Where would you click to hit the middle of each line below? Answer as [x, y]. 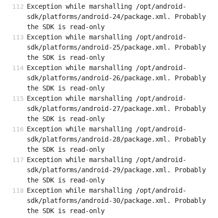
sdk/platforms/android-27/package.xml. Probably [116, 109]
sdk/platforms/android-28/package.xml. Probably [116, 139]
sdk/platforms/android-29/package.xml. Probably [116, 170]
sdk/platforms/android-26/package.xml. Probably [116, 78]
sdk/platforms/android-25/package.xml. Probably [116, 47]
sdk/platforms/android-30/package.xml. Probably [116, 201]
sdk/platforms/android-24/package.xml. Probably [116, 17]
